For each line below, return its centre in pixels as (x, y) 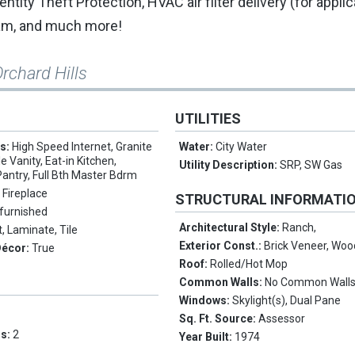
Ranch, (300, 228)
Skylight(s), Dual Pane (287, 301)
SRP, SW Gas (311, 165)
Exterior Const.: (222, 246)
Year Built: (207, 337)
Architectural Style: (231, 228)
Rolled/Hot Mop (249, 264)
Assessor (282, 319)
